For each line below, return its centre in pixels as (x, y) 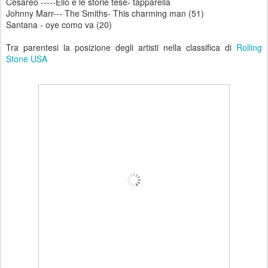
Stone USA (27, 59)
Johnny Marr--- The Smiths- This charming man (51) (105, 13)
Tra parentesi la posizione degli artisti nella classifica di (121, 47)
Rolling (249, 47)
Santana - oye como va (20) (59, 25)
